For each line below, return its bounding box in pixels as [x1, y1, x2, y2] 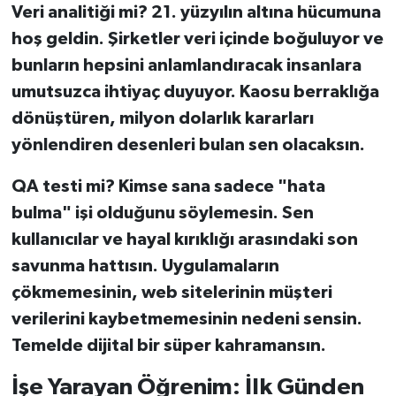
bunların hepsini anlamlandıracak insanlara [11, 56, 362, 74]
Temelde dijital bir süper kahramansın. [11, 336, 326, 354]
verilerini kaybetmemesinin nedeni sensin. [11, 309, 362, 328]
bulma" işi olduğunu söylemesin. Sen [11, 203, 314, 222]
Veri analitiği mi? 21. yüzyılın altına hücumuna [11, 3, 381, 21]
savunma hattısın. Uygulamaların [11, 256, 279, 275]
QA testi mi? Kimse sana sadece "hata [11, 177, 325, 195]
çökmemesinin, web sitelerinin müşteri [11, 283, 332, 301]
